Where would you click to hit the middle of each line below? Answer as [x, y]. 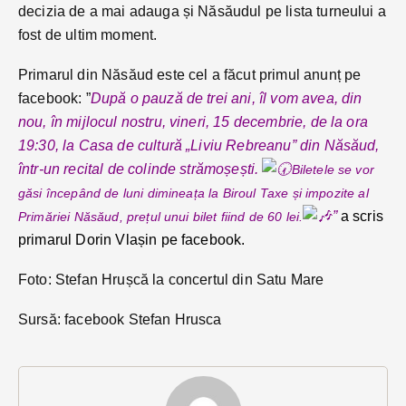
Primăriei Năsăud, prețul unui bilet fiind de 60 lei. [161, 216]
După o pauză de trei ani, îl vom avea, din [226, 98]
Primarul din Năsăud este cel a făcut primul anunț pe [190, 74]
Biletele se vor [333, 169]
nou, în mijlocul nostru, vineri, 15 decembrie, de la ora [193, 121]
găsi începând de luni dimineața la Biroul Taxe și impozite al [193, 193]
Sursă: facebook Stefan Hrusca [120, 319]
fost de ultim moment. [88, 34]
